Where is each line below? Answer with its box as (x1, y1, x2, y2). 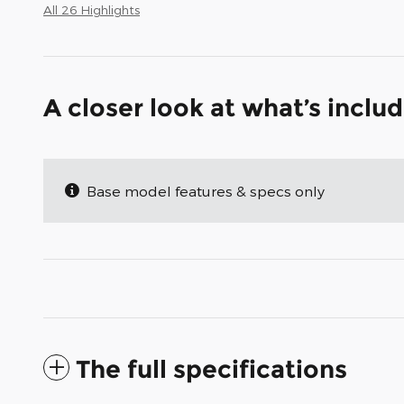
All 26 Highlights (43, 2, 140, 18)
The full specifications (76, 354, 347, 385)
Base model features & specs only (87, 182, 325, 200)
